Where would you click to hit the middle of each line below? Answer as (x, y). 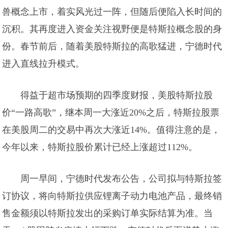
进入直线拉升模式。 (44, 64)
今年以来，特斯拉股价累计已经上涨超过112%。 (100, 147)
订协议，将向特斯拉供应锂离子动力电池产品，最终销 (112, 196)
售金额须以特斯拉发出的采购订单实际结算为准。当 (108, 213)
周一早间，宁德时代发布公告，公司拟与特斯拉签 (121, 179)
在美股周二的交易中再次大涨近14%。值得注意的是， (111, 130)
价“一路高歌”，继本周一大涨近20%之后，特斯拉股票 (111, 112)
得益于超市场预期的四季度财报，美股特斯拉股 (117, 95)
